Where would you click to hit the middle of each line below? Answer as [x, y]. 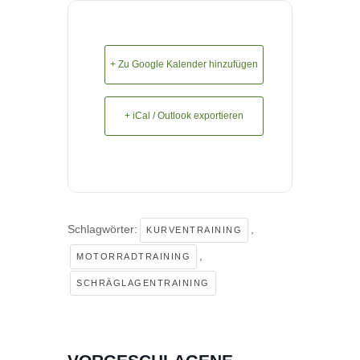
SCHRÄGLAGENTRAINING [143, 283]
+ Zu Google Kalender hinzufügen [184, 65]
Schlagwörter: [102, 229]
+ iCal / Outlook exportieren [184, 116]
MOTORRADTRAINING [133, 257]
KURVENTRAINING [194, 230]
